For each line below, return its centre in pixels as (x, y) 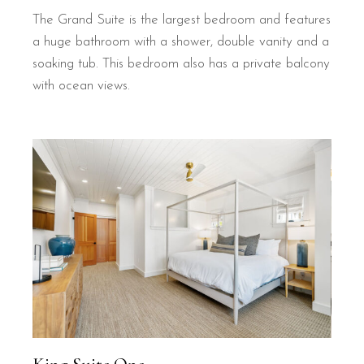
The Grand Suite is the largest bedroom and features (182, 20)
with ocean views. (82, 86)
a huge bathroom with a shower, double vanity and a (181, 42)
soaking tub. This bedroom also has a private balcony (182, 64)
